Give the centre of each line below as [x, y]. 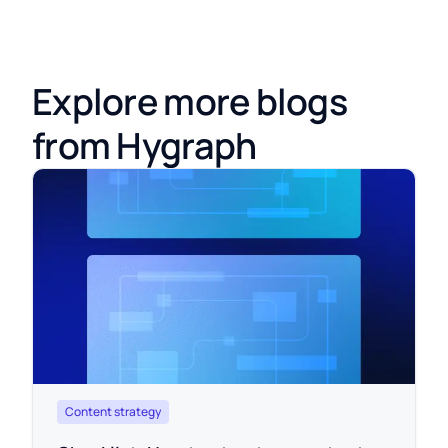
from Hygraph [144, 145]
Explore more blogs [190, 101]
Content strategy [113, 411]
